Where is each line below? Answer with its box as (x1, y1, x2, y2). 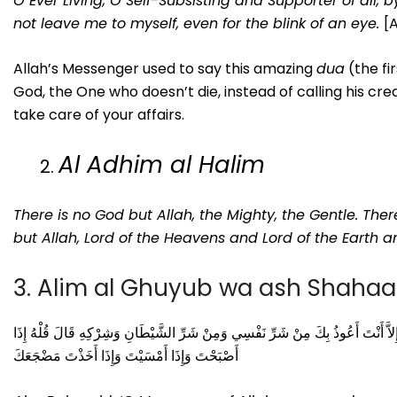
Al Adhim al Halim (58, 149, 265, 182)
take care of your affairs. (13, 105, 184, 126)
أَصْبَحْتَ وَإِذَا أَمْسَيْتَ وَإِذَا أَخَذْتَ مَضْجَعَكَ (13, 345, 238, 366)
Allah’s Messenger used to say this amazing (13, 58, 316, 80)
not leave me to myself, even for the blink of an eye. (13, 13, 384, 35)
